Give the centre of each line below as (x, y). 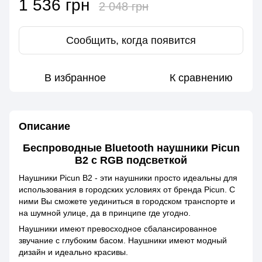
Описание (44, 127)
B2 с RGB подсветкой (131, 161)
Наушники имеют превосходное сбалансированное (118, 228)
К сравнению (201, 78)
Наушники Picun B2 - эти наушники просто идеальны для (128, 177)
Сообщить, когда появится (131, 41)
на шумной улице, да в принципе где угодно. (105, 213)
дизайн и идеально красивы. (73, 252)
